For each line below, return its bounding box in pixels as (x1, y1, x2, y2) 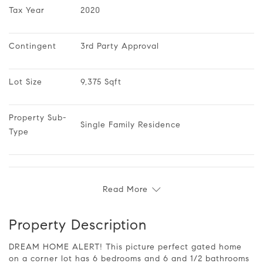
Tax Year (9, 5, 45, 15)
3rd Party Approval (80, 41, 159, 51)
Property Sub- (9, 112, 66, 123)
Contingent (9, 41, 56, 51)
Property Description (18, 215, 147, 234)
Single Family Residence (80, 119, 181, 130)
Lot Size (9, 76, 42, 87)
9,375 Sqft (80, 76, 122, 87)
